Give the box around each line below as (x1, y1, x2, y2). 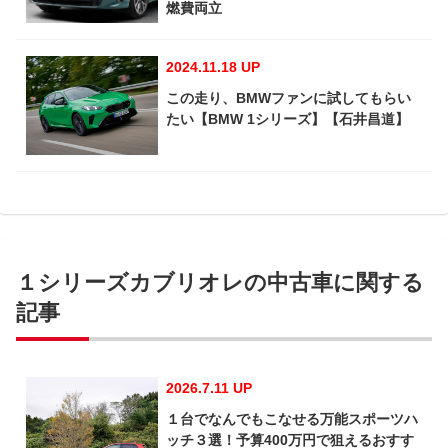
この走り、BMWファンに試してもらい (166, 90, 411, 107)
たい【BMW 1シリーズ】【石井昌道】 (166, 111, 409, 128)
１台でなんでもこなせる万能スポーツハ (166, 411, 418, 428)
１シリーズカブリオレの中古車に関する (16, 270, 424, 296)
